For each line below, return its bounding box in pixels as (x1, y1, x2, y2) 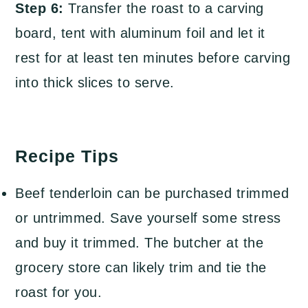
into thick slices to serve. (15, 75, 175, 91)
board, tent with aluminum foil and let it (15, 25, 265, 41)
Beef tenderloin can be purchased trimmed (15, 186, 289, 201)
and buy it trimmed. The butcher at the (15, 235, 264, 251)
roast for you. (15, 285, 102, 300)
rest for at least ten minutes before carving (15, 50, 291, 66)
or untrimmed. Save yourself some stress (15, 210, 281, 226)
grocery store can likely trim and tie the (15, 260, 267, 276)
